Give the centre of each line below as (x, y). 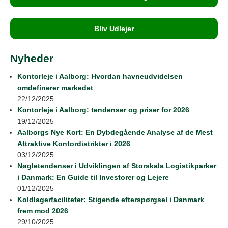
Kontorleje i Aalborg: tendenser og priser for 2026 (103, 110)
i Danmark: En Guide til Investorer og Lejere (93, 177)
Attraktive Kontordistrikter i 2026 (74, 143)
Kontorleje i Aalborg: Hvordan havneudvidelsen (100, 76)
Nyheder (32, 59)
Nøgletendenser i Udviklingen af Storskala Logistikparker (117, 166)
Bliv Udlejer (114, 29)
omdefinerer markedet (55, 87)
